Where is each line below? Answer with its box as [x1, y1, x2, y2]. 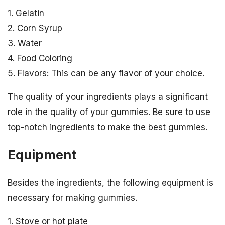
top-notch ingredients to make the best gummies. [8, 122, 207, 133]
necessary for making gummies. [8, 192, 137, 203]
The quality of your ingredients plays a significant [8, 92, 208, 102]
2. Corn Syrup [8, 23, 62, 34]
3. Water [8, 38, 42, 49]
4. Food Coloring [8, 53, 72, 64]
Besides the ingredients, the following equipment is [8, 177, 213, 188]
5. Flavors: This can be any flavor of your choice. [8, 68, 204, 79]
